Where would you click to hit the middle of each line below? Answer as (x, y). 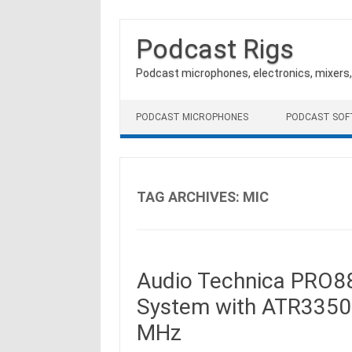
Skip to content (159, 105)
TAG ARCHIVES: (189, 197)
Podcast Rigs (215, 49)
